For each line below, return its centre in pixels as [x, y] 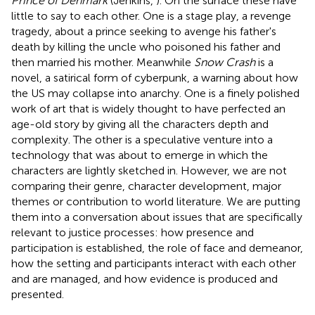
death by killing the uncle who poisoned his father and [146, 46]
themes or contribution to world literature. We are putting [156, 201]
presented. [38, 294]
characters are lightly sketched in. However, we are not [149, 170]
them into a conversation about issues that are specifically [157, 217]
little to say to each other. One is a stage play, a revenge [151, 15]
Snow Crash [225, 62]
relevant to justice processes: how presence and [133, 232]
